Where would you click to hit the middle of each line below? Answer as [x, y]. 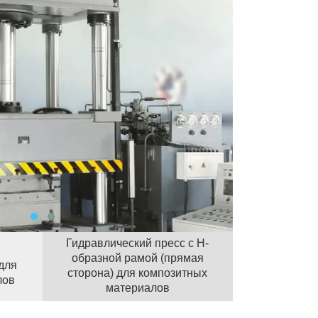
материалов [137, 287]
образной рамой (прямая [137, 258]
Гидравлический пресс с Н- [138, 243]
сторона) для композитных [138, 273]
